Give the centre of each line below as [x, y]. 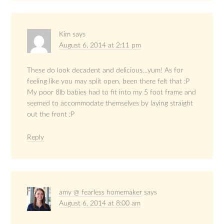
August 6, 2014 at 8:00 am [100, 204]
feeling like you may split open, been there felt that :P [108, 82]
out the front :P [51, 115]
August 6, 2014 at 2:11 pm [100, 46]
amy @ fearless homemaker [101, 193]
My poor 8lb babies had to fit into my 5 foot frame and [112, 93]
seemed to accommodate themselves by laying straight [110, 104]
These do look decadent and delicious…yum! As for [105, 71]
